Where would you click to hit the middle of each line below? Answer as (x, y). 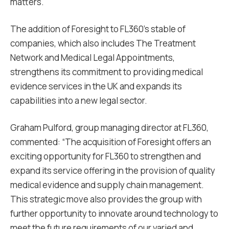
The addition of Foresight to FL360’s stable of (98, 29)
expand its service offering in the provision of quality (113, 170)
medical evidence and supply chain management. (107, 185)
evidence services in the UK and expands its (96, 86)
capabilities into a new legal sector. (79, 100)
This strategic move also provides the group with (106, 199)
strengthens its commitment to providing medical (107, 72)
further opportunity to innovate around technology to (114, 213)
